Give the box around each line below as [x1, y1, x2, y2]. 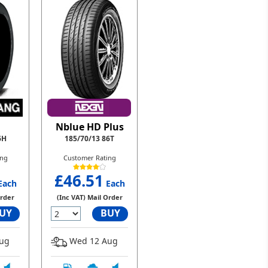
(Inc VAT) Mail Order [56, 193, 123, 202]
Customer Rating [63, 153, 116, 163]
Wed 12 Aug [66, 235, 118, 247]
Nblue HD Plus [55, 120, 124, 134]
